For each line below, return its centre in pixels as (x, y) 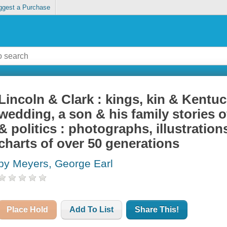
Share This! (157, 210)
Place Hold (28, 210)
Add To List (92, 210)
